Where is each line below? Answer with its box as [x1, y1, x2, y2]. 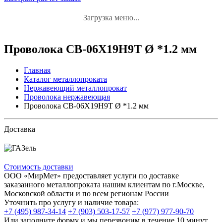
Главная [24, 65, 51, 74]
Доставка [4, 124, 35, 133]
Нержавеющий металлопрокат [24, 83, 127, 92]
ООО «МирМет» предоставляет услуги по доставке [4, 171, 179, 180]
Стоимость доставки [4, 162, 73, 171]
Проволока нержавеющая [24, 92, 110, 101]
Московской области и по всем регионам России [4, 189, 169, 198]
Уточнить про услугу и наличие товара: [4, 198, 139, 207]
